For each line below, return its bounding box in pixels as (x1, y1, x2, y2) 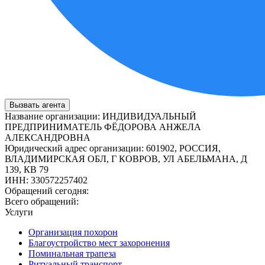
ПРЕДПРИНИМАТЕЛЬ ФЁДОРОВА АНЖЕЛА (5, 121, 201, 132)
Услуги (5, 206, 33, 217)
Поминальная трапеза (28, 248, 116, 258)
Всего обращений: (5, 196, 79, 206)
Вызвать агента (9, 100, 65, 109)
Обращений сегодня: (5, 185, 89, 196)
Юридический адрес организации (5, 143, 141, 153)
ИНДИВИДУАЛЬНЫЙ (102, 111, 196, 121)
